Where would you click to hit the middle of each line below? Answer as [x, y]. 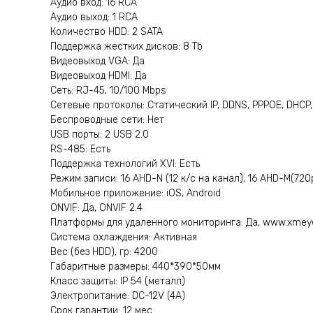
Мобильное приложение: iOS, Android [136, 194]
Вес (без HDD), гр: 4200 [104, 252]
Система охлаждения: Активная [124, 238]
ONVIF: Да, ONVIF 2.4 [96, 208]
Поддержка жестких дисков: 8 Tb [126, 47]
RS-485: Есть [80, 150]
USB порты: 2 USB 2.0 [100, 135]
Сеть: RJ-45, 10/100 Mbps [108, 91]
